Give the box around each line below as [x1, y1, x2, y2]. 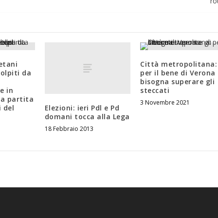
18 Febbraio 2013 [44, 124, 93, 133]
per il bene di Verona [140, 68, 216, 78]
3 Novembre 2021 [140, 98, 190, 107]
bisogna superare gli [140, 77, 215, 87]
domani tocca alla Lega [44, 111, 130, 121]
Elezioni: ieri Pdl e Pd [44, 103, 120, 112]
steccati [140, 86, 170, 95]
